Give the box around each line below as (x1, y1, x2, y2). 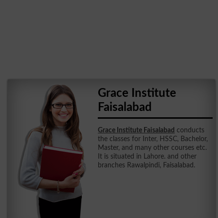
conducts (175, 126, 205, 134)
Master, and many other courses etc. (98, 144, 207, 151)
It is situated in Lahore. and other (98, 152, 197, 160)
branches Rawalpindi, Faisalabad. (98, 161, 196, 169)
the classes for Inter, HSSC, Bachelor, (98, 135, 208, 143)
